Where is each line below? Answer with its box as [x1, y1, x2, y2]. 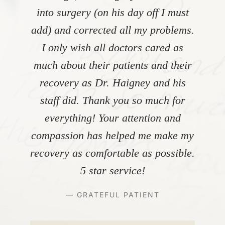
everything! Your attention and [44, 111, 181, 124]
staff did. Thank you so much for [40, 94, 185, 106]
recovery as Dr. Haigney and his [39, 76, 186, 89]
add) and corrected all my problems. [31, 24, 194, 36]
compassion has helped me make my [31, 129, 194, 142]
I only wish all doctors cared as [42, 41, 183, 54]
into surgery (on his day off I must [36, 6, 189, 19]
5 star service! [80, 164, 145, 177]
